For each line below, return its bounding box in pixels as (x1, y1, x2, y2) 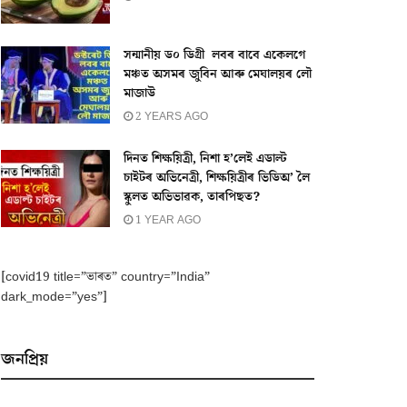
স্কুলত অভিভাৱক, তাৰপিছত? (124, 187, 260, 206)
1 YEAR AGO (133, 212, 201, 228)
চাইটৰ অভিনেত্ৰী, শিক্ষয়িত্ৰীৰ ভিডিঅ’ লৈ (124, 168, 310, 187)
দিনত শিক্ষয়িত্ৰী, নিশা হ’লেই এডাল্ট (124, 149, 287, 168)
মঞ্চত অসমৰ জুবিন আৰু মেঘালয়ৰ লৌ (124, 65, 312, 84)
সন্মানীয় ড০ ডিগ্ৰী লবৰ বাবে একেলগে (124, 45, 305, 65)
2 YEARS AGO (133, 108, 208, 124)
